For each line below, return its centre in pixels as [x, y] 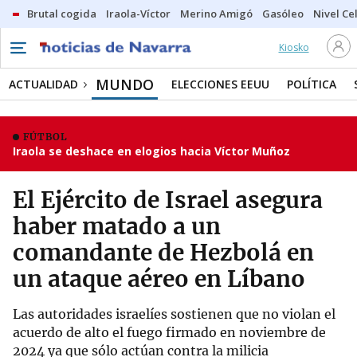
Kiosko [294, 47]
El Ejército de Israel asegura [168, 200]
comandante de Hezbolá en [163, 253]
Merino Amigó [216, 14]
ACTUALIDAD [43, 84]
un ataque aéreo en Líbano [159, 279]
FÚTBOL [45, 137]
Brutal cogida [62, 14]
